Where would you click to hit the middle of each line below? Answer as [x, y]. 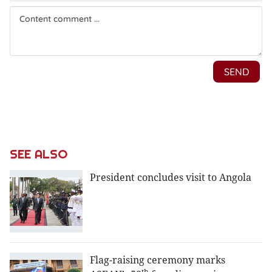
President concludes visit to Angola [171, 177]
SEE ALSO [39, 154]
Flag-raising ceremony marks [158, 260]
